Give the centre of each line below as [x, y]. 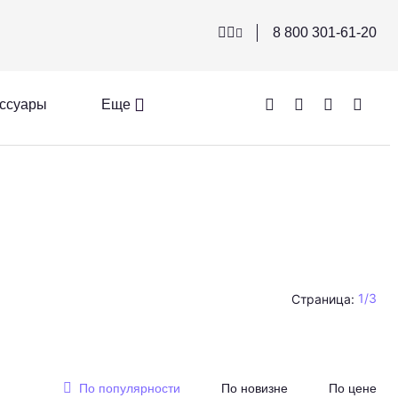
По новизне [255, 388]
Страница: [323, 298]
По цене [353, 388]
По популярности [130, 388]
